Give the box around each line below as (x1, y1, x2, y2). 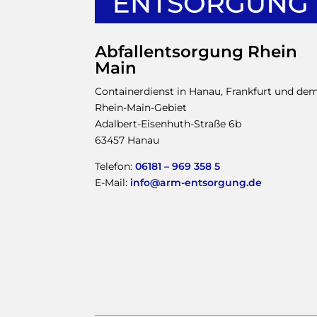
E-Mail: (95, 176, 131, 190)
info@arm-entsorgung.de (130, 176, 263, 190)
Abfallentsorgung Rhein (95, 42, 298, 62)
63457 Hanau (95, 134, 160, 147)
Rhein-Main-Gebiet (95, 101, 188, 115)
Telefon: (95, 160, 136, 173)
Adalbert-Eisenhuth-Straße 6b (95, 117, 242, 131)
